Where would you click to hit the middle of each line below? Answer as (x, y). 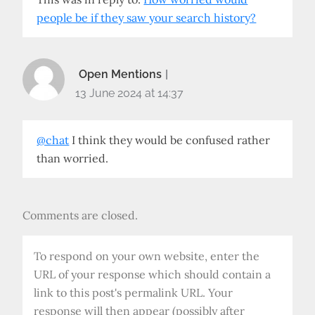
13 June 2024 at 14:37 (130, 93)
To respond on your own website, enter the (147, 256)
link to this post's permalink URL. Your (134, 292)
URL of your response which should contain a (153, 274)
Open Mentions (121, 74)
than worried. (73, 158)
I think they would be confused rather (170, 140)
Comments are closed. (81, 215)
